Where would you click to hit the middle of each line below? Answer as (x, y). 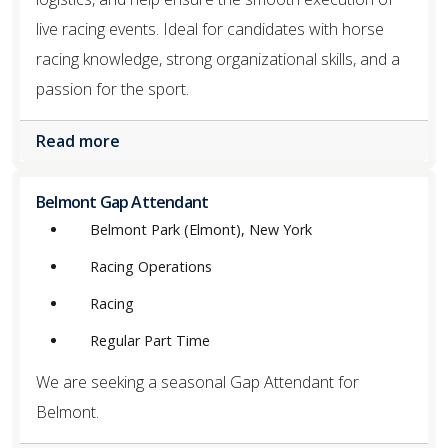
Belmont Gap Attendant (122, 201)
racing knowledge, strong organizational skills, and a (218, 58)
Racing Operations (151, 266)
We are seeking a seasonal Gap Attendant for (197, 381)
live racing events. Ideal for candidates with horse (210, 28)
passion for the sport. (112, 88)
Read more (80, 140)
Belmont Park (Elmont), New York (201, 229)
